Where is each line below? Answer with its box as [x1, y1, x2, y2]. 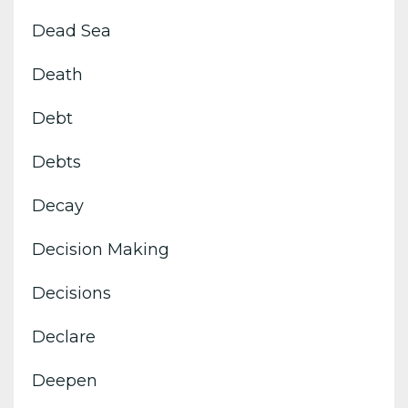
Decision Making [32, 239, 169, 260]
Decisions [32, 282, 111, 303]
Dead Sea [32, 20, 111, 41]
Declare [32, 326, 96, 347]
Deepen [32, 370, 97, 391]
